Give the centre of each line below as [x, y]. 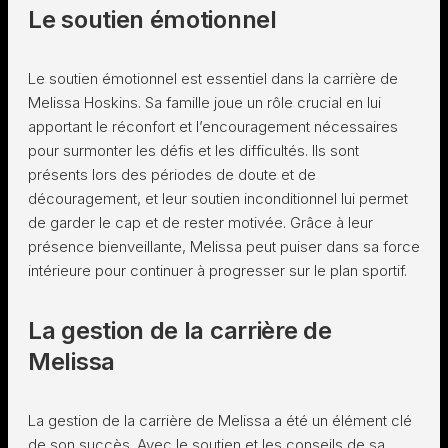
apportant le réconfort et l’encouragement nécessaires [213, 126]
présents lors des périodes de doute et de [172, 174]
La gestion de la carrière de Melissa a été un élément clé [220, 420]
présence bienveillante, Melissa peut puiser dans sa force [224, 246]
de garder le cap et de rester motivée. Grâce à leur [200, 222]
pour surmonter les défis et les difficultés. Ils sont [193, 150]
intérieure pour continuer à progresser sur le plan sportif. [217, 270]
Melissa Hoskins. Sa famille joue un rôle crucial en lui [204, 102]
